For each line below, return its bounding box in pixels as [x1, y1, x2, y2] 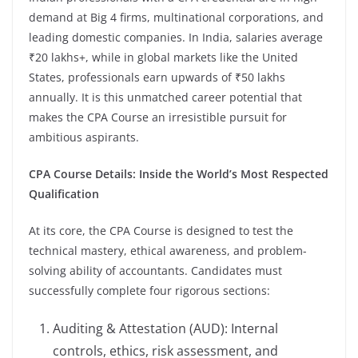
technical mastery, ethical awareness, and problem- [29, 242, 307, 258]
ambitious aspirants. [29, 129, 139, 145]
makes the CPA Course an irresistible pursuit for [29, 109, 287, 125]
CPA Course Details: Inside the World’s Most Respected [29, 165, 328, 181]
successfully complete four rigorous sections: [29, 282, 270, 298]
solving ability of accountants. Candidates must [29, 262, 282, 278]
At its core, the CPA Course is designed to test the [29, 222, 293, 238]
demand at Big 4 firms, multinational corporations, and [29, 9, 324, 25]
